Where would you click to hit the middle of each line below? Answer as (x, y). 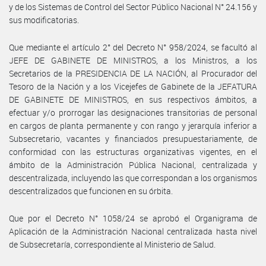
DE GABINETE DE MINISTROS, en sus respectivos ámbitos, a (133, 99)
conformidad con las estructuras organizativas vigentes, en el (133, 151)
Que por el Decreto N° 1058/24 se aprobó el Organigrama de (133, 218)
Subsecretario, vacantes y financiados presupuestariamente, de (133, 138)
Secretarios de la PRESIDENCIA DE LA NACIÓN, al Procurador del (133, 73)
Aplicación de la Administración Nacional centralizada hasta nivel (133, 231)
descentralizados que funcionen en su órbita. (91, 191)
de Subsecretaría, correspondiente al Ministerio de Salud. (112, 244)
